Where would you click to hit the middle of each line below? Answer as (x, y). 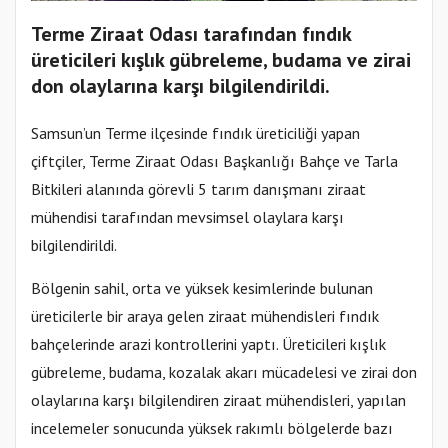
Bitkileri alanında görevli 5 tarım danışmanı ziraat (198, 189)
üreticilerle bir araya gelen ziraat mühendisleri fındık (205, 316)
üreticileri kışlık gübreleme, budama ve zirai (221, 60)
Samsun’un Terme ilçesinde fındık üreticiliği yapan (195, 133)
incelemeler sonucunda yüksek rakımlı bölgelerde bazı (212, 428)
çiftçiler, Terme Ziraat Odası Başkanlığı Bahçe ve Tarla (214, 161)
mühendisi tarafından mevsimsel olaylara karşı (187, 217)
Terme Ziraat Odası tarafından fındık (191, 34)
